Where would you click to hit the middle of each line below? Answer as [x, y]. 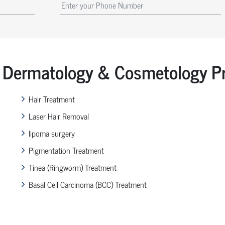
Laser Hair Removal [59, 116]
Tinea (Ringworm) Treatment [72, 167]
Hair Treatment [51, 99]
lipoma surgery [51, 133]
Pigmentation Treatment [66, 150]
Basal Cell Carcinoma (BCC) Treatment [87, 184]
